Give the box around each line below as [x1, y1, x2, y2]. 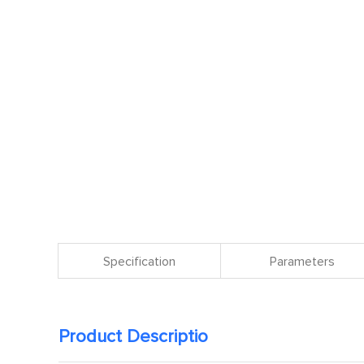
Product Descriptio [58, 328, 208, 346]
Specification [103, 255, 175, 268]
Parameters [269, 255, 335, 268]
